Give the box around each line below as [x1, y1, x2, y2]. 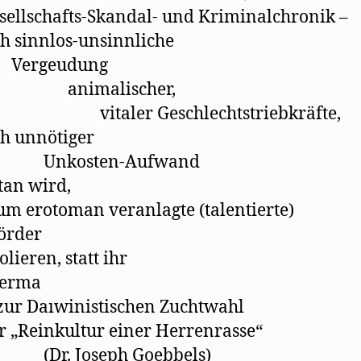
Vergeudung [11, 54, 108, 77]
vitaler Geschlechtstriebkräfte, [100, 102, 341, 125]
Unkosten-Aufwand [44, 151, 200, 173]
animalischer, [68, 78, 176, 101]
